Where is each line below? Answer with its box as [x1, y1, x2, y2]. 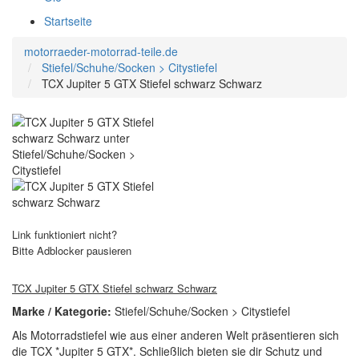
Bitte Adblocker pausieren [12, 243, 131, 258]
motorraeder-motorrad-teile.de [24, 43, 178, 59]
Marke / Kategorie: [12, 303, 115, 319]
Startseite [44, 13, 92, 29]
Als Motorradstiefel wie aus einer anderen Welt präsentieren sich [12, 327, 339, 343]
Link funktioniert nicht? [12, 227, 117, 242]
